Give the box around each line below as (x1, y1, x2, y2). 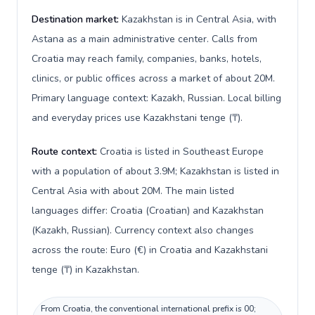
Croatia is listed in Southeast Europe (100, 145, 264, 158)
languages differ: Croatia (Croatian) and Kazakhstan (32, 204, 264, 217)
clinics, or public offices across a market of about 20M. (32, 72, 275, 85)
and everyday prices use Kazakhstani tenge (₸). (32, 111, 243, 124)
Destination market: (32, 13, 122, 26)
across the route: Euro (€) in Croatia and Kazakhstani (32, 243, 268, 257)
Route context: (32, 145, 100, 158)
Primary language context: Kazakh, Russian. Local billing (32, 91, 281, 105)
